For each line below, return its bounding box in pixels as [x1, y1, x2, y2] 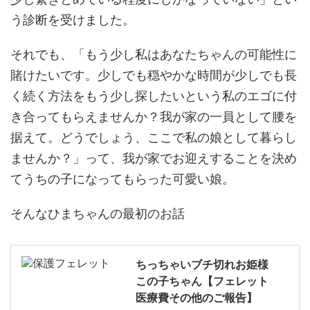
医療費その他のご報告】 [136, 291, 257, 305]
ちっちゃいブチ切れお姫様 [136, 257, 268, 272]
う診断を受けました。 [10, 12, 135, 28]
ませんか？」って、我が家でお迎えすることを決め [10, 151, 297, 166]
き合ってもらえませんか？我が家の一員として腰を [10, 109, 297, 125]
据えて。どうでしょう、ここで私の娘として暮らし [10, 130, 297, 145]
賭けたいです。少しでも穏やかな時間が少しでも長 [10, 68, 297, 83]
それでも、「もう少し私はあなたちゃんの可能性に [10, 47, 297, 62]
